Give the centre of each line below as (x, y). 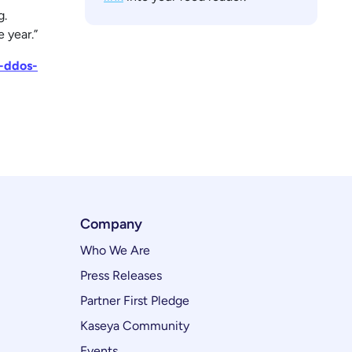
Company (111, 224)
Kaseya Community (135, 326)
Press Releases (121, 275)
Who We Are (115, 250)
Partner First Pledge (135, 301)
